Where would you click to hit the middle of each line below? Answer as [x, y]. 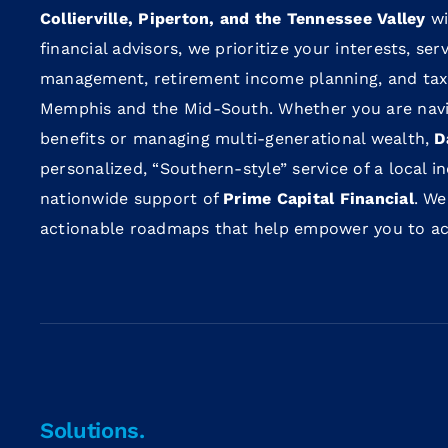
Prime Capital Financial [318, 199]
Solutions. [92, 431]
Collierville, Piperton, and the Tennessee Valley [232, 19]
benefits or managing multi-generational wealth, [237, 139]
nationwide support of [131, 199]
